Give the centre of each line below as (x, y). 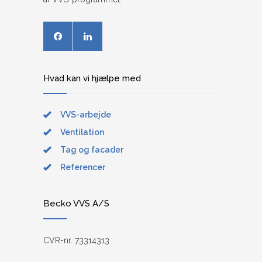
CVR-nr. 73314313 (76, 241)
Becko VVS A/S (76, 204)
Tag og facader (92, 150)
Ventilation (82, 132)
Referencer (83, 168)
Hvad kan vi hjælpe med (92, 79)
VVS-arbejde (86, 115)
